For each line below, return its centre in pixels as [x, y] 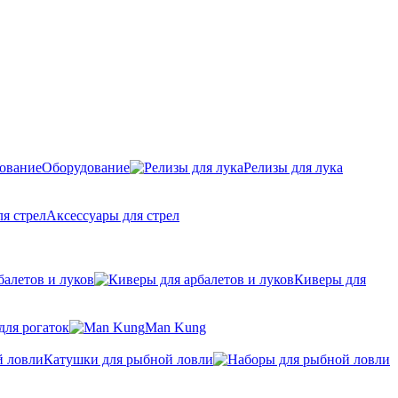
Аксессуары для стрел [113, 215]
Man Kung [175, 327]
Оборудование [86, 167]
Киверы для [330, 279]
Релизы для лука [293, 167]
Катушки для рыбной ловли [128, 359]
